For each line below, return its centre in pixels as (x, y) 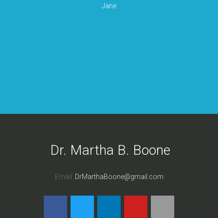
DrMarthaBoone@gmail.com (119, 176)
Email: (65, 176)
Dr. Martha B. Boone (110, 150)
